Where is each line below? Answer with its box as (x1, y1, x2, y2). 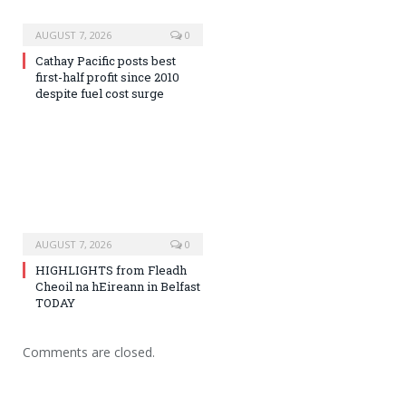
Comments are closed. (23, 343, 155, 361)
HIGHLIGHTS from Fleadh (35, 261, 187, 278)
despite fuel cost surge (35, 84, 164, 101)
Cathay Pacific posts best (35, 52, 176, 69)
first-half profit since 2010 (35, 68, 179, 85)
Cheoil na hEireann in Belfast (35, 277, 200, 295)
